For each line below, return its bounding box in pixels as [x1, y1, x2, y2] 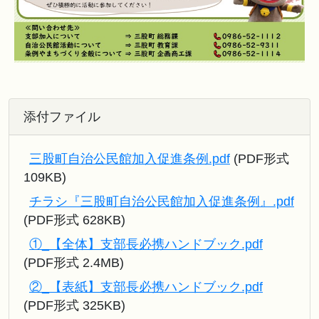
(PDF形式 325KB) [23, 298, 125, 313]
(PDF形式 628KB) [23, 212, 125, 227]
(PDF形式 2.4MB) [23, 255, 124, 270]
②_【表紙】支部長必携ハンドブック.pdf [29, 279, 263, 294]
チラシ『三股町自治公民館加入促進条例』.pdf [29, 194, 294, 209]
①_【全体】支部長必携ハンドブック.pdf [29, 236, 263, 251]
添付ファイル [23, 109, 100, 124]
